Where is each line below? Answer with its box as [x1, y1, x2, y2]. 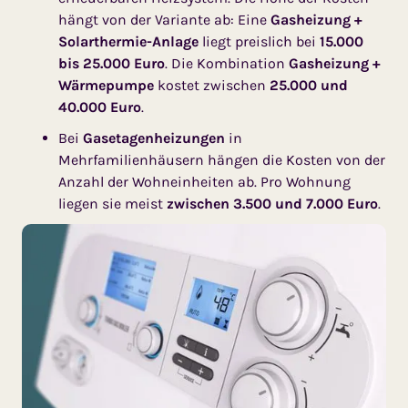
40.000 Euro [58, 98, 141, 116]
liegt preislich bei [199, 33, 320, 50]
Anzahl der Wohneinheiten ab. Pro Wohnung [58, 173, 351, 190]
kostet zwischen [154, 76, 270, 94]
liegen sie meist [58, 195, 167, 212]
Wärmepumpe [58, 76, 154, 94]
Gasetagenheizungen [83, 129, 225, 147]
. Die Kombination [165, 55, 289, 72]
